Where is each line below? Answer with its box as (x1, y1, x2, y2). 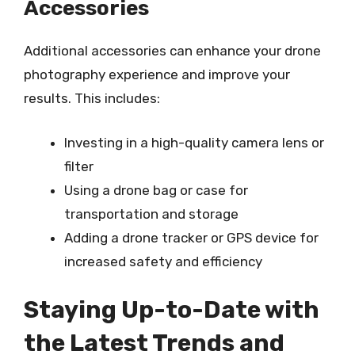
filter (64, 158, 94, 174)
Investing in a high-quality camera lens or (64, 134, 324, 151)
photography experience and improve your (24, 67, 290, 82)
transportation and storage (64, 205, 239, 222)
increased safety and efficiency (64, 253, 262, 269)
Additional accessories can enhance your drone (24, 43, 321, 59)
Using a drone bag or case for (64, 181, 248, 198)
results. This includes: (24, 90, 160, 106)
